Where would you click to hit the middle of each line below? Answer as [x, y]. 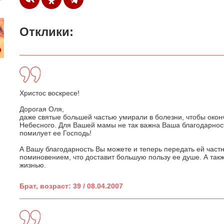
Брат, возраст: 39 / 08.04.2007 [71, 186]
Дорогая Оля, [42, 109]
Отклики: [46, 31]
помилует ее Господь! [55, 133]
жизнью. [33, 165]
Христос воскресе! [49, 93]
